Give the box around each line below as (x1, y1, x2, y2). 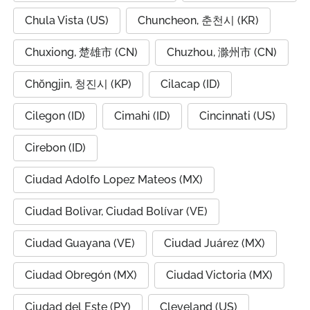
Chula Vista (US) (25, 14, 109, 27)
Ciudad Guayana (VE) (25, 237, 135, 250)
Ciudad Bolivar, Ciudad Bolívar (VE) (25, 205, 208, 218)
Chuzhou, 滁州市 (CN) (167, 46, 277, 59)
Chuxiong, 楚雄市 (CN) (25, 46, 138, 59)
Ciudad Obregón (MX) (25, 268, 137, 282)
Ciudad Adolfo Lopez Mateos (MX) (25, 173, 203, 186)
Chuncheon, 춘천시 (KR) (138, 14, 259, 27)
